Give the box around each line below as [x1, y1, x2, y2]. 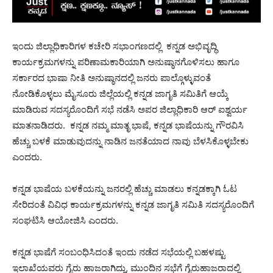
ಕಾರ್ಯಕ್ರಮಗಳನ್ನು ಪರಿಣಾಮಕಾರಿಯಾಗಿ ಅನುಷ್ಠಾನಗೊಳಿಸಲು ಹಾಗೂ [12, 56, 239, 68]
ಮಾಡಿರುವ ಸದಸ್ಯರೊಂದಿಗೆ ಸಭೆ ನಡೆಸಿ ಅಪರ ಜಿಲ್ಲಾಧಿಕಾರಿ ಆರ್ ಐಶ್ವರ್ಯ [12, 104, 247, 116]
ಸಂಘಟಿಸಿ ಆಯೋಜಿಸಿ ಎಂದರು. [12, 214, 118, 227]
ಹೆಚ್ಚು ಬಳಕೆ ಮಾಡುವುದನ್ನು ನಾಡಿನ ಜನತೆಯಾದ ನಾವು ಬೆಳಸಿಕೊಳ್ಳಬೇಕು [12, 135, 249, 147]
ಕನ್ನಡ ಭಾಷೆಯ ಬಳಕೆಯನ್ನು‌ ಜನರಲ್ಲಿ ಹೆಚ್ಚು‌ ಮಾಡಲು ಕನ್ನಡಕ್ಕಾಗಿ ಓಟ [12, 183, 237, 195]
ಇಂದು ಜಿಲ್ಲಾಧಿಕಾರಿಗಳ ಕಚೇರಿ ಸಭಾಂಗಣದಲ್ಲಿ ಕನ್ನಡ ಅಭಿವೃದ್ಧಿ [12, 40, 217, 52]
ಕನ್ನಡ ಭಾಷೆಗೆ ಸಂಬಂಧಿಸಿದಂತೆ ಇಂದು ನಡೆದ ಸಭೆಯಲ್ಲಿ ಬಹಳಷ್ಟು [12, 246, 225, 258]
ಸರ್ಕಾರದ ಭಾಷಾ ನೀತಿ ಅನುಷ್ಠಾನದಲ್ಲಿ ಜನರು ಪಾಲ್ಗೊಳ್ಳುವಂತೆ [12, 72, 211, 84]
